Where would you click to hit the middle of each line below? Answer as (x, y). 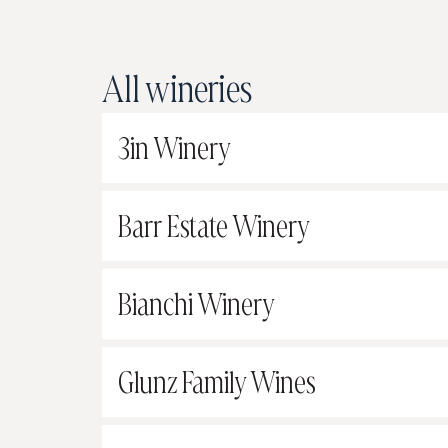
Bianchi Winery (196, 304)
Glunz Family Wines (217, 382)
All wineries (177, 89)
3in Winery (174, 148)
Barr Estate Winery (214, 226)
